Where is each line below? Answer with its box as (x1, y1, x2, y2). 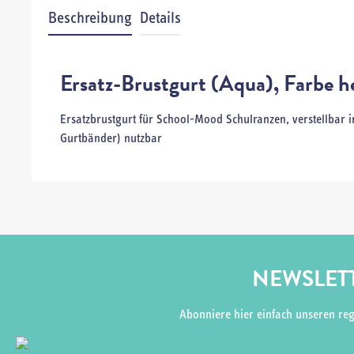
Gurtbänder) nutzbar (60, 132, 162, 145)
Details (140, 10, 181, 26)
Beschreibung (48, 10, 132, 26)
